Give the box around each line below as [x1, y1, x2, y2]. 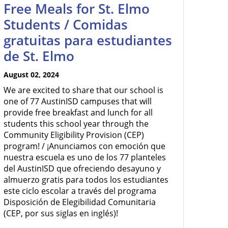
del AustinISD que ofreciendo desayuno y [4, 163, 161, 174]
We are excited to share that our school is [4, 84, 163, 96]
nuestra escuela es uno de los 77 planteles [4, 152, 166, 163]
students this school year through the [4, 118, 149, 129]
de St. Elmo [4, 47, 74, 65]
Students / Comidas [4, 15, 128, 34]
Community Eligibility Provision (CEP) [4, 129, 144, 140]
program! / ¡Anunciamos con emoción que [4, 140, 165, 152]
